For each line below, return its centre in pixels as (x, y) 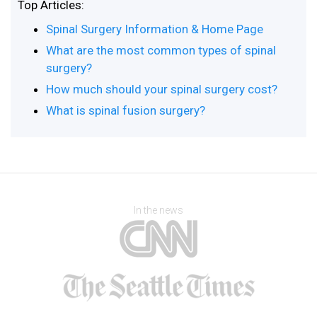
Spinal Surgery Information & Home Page (155, 29)
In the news (158, 210)
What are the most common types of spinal (161, 50)
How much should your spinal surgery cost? (162, 89)
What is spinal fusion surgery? (126, 110)
